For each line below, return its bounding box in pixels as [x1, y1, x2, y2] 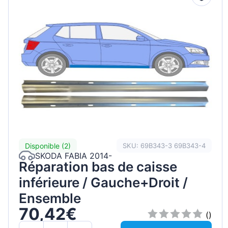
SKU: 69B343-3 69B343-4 [123, 141, 206, 150]
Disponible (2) [25, 141, 71, 150]
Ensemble [19, 190, 81, 207]
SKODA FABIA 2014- [35, 150, 112, 161]
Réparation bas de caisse [19, 159, 177, 175]
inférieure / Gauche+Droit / [19, 175, 188, 191]
